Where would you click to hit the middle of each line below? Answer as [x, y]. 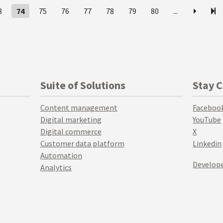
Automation [61, 155]
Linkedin [207, 143]
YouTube [207, 119]
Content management [79, 108]
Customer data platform [82, 143]
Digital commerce [71, 131]
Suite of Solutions [83, 85]
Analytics [56, 167]
